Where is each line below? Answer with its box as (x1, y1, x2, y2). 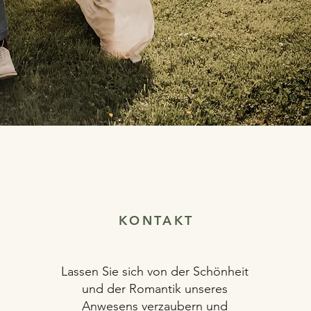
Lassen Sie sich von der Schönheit (60, 264, 249, 279)
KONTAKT (118, 212, 194, 228)
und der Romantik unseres (81, 281, 228, 296)
